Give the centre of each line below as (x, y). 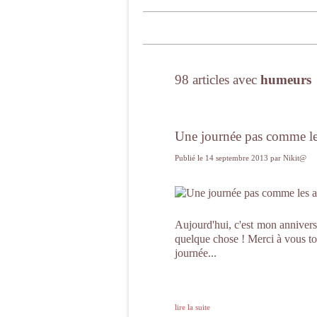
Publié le (190, 158)
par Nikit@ (288, 158)
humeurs (286, 80)
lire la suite (192, 307)
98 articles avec (218, 80)
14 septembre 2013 (238, 158)
